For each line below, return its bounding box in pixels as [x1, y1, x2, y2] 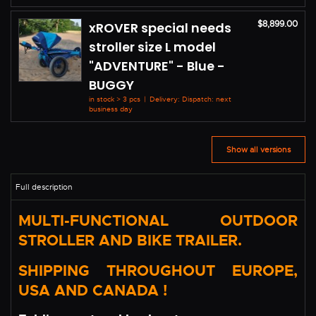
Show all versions [226, 144, 291, 154]
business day [89, 104, 133, 114]
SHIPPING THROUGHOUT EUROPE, [18, 261, 298, 281]
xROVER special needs [89, 19, 231, 37]
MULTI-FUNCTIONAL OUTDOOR [18, 211, 298, 231]
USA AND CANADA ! [18, 281, 167, 301]
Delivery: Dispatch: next [147, 95, 231, 104]
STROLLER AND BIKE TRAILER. [18, 231, 242, 251]
